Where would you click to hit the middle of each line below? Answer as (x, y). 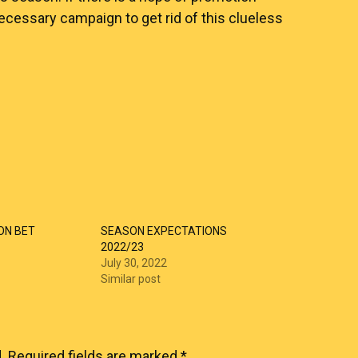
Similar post (131, 279)
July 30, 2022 (134, 263)
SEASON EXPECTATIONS (164, 231)
